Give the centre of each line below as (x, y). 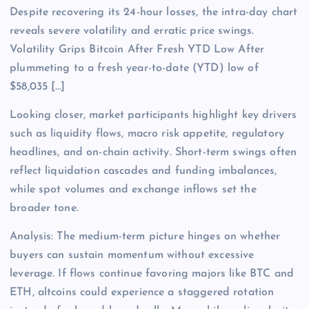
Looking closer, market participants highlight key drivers (153, 115)
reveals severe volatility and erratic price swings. (132, 31)
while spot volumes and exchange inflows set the (133, 189)
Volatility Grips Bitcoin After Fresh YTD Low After (137, 49)
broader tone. (44, 208)
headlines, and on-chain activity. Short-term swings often (153, 152)
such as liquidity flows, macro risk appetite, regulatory (147, 133)
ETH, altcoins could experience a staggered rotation (142, 292)
